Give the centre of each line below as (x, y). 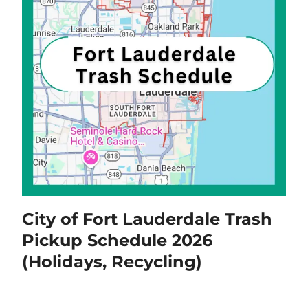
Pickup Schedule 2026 (118, 241)
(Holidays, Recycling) (112, 262)
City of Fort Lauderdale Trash (147, 219)
